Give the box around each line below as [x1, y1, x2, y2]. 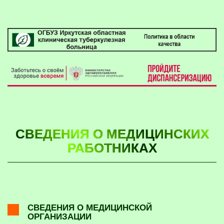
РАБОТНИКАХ [67, 138, 157, 157]
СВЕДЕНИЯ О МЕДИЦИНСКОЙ [27, 201, 152, 213]
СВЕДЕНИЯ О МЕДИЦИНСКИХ [15, 124, 209, 143]
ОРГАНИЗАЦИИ [27, 210, 91, 222]
